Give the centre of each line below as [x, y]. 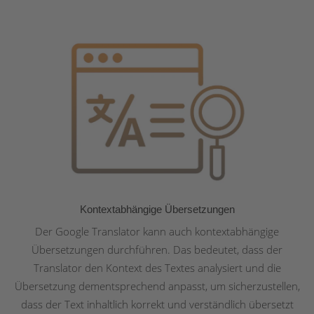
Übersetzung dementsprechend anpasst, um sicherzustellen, [157, 286]
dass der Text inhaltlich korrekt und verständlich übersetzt [157, 305]
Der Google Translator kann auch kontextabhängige [157, 232]
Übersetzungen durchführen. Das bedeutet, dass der [157, 250]
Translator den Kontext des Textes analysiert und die [157, 268]
